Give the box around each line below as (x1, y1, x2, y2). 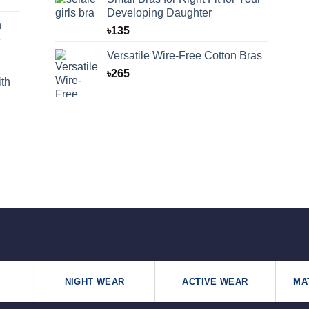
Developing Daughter (106, 7, 212, 19)
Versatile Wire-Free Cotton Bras (106, 50, 262, 61)
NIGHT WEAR (64, 276, 125, 287)
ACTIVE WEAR (182, 276, 248, 287)
